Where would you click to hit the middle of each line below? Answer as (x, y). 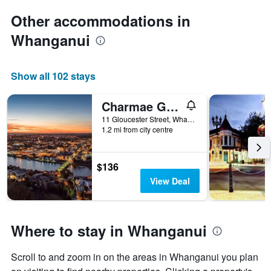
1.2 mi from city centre (137, 129)
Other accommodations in (101, 21)
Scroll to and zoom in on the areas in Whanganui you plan (135, 257)
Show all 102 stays (53, 76)
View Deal (170, 181)
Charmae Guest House (172, 106)
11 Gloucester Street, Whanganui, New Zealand (191, 119)
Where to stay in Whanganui (109, 231)
